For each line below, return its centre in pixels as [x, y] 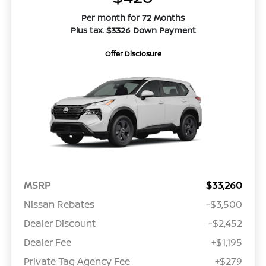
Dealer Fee [47, 243]
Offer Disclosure [133, 54]
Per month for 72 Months [133, 18]
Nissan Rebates [59, 205]
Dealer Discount [59, 224]
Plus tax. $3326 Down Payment [133, 30]
